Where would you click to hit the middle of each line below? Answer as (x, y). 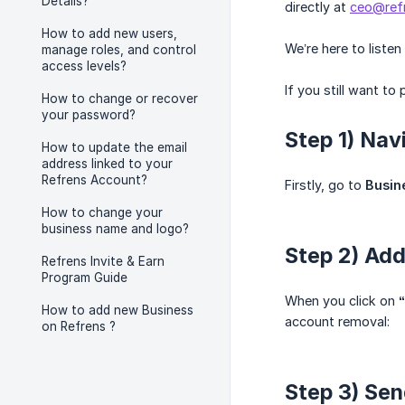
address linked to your (107, 164)
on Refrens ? (79, 326)
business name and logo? (115, 229)
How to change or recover (120, 99)
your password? (89, 115)
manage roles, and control (119, 50)
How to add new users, (109, 33)
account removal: (337, 322)
